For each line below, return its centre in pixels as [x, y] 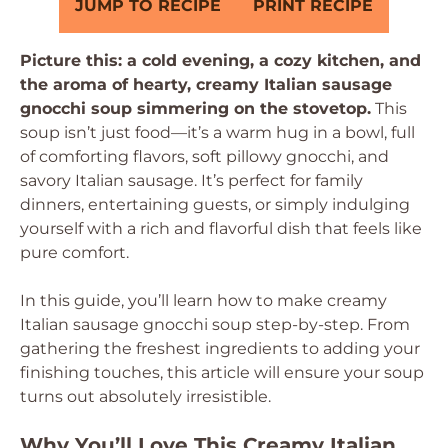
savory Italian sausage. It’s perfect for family [191, 180]
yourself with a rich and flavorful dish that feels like [221, 228]
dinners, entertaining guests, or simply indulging [215, 204]
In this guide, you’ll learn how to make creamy [203, 300]
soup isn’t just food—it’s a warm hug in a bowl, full [217, 132]
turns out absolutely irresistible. [145, 396]
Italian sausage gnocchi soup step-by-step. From [215, 324]
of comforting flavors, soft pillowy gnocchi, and [204, 156]
